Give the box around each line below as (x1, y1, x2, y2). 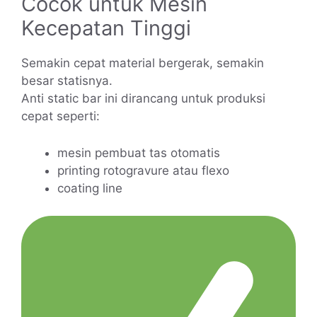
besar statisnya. (21, 73, 113, 88)
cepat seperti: (21, 108, 100, 123)
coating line (57, 181, 122, 195)
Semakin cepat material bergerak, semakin (21, 55, 264, 70)
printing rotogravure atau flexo (57, 163, 229, 178)
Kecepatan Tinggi (21, 15, 191, 40)
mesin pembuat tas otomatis (57, 146, 220, 160)
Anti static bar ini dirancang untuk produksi (21, 91, 265, 105)
